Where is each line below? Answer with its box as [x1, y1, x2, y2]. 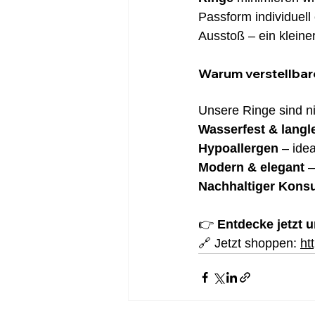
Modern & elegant [198, 160, 304, 175]
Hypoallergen [198, 141, 278, 156]
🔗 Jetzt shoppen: [198, 236, 300, 251]
